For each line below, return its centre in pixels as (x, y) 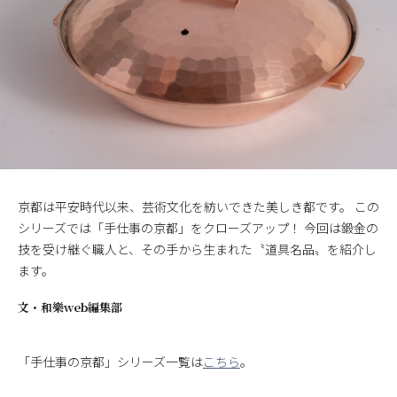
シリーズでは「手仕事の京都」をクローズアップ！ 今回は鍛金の (198, 228)
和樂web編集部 (82, 307)
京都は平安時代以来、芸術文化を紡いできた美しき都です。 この (198, 207)
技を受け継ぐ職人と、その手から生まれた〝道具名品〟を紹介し (197, 249)
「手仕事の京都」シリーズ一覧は (110, 362)
